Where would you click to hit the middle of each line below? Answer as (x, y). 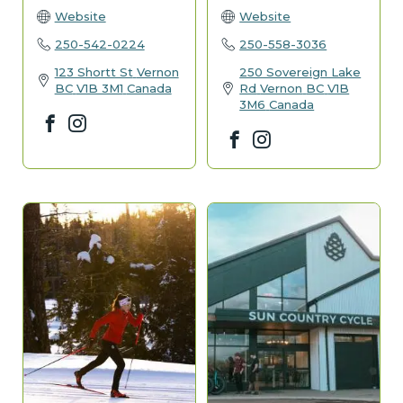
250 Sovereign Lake (300, 72)
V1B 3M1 (99, 88)
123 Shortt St (94, 72)
